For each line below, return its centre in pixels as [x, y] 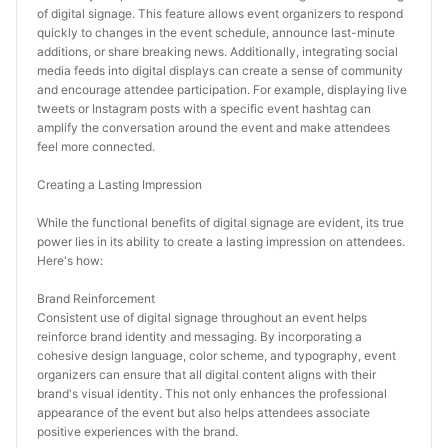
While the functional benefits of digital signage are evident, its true [220, 222]
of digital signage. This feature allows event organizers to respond [220, 13]
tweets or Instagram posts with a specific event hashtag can [204, 108]
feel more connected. [96, 146]
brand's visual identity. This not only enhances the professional [212, 393]
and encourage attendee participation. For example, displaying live [222, 89]
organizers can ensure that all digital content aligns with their [206, 374]
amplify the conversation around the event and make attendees [213, 127]
